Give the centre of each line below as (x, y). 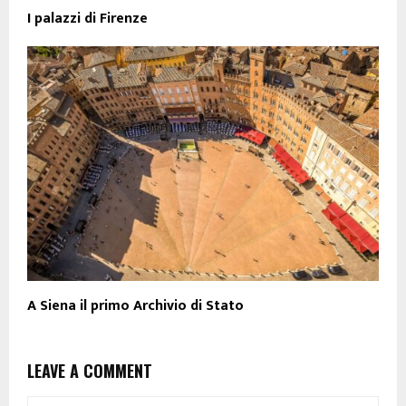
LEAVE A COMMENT (90, 370)
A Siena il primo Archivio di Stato (135, 305)
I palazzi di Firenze (87, 19)
